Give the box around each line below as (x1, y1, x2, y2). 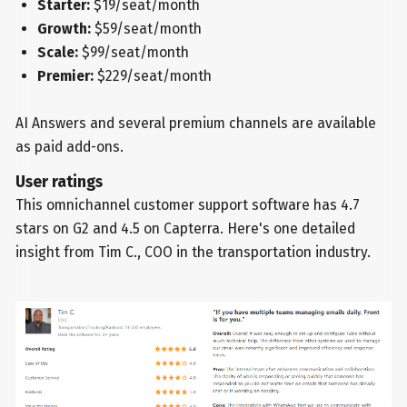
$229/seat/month (96, 66, 212, 84)
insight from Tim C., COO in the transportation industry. (15, 243, 372, 261)
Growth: (36, 19, 91, 37)
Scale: (36, 43, 78, 61)
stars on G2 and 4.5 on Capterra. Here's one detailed (15, 219, 356, 237)
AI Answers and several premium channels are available (15, 114, 377, 132)
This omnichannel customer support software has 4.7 (15, 195, 361, 213)
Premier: (36, 66, 97, 84)
